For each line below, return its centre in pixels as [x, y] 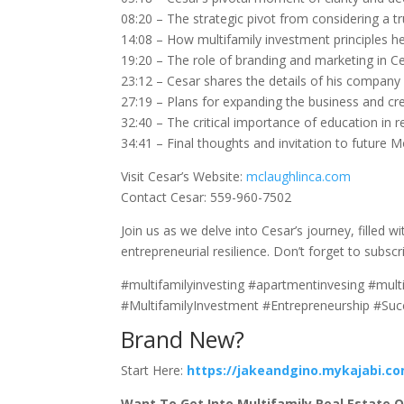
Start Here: [152, 370]
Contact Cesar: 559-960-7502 [207, 197]
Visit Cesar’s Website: [184, 176]
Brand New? [183, 339]
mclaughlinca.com [299, 176]
